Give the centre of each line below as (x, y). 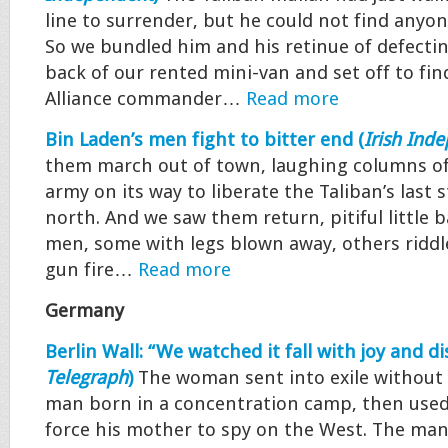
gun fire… (91, 270)
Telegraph (86, 378)
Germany (84, 311)
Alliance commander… (145, 99)
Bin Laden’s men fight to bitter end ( (204, 140)
